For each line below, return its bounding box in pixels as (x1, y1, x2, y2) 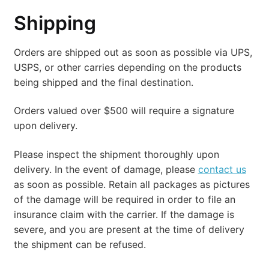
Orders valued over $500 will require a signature (13, 104, 234, 117)
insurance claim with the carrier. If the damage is (13, 208, 234, 221)
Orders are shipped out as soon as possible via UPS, (13, 46, 252, 58)
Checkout (13, 35, 58, 48)
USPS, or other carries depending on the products (13, 61, 241, 73)
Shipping (13, 11, 96, 35)
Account (13, 4, 52, 16)
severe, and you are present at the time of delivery (13, 223, 244, 236)
